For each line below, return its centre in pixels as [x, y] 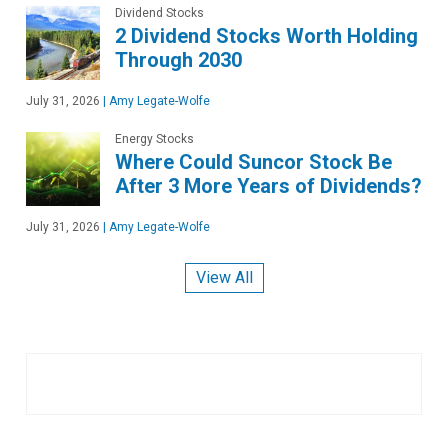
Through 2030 [178, 59]
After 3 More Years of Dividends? [268, 185]
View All [224, 277]
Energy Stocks [154, 138]
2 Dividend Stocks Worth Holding [266, 35]
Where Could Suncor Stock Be [253, 161]
